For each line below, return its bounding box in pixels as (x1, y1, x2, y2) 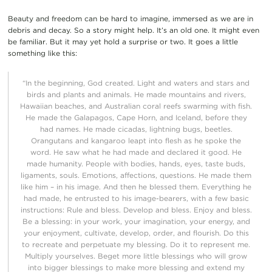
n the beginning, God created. (27, 78, 137, 87)
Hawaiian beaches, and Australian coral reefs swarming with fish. (20, 101, 252, 110)
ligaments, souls (21, 170, 78, 180)
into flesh (149, 135, 182, 145)
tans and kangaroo (58, 135, 126, 145)
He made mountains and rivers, (134, 89, 246, 99)
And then (103, 182, 136, 191)
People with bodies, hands (86, 158, 180, 168)
